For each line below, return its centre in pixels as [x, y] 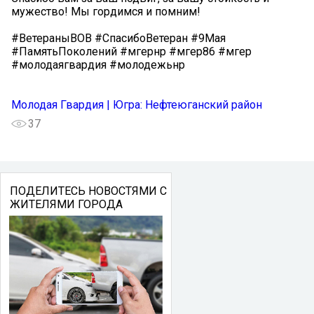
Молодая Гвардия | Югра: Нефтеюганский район [137, 104]
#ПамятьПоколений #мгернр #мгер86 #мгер [131, 51]
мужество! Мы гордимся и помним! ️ [107, 11]
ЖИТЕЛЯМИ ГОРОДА [66, 204]
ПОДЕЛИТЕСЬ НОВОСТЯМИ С [88, 191]
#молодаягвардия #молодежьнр [98, 64]
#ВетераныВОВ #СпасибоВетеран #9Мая [118, 38]
